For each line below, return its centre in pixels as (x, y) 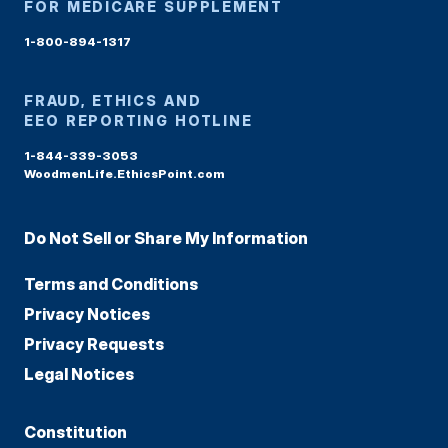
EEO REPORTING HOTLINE (138, 120)
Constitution (75, 431)
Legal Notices (79, 373)
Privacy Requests (94, 343)
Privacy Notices (87, 313)
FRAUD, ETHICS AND (113, 100)
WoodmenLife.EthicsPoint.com (124, 173)
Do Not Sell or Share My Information (166, 237)
